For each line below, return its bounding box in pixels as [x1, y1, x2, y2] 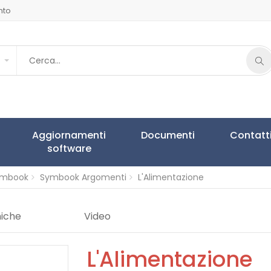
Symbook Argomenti [40, 171, 126, 183]
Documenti [141, 128, 195, 142]
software [47, 142, 91, 155]
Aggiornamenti [32, 128, 106, 142]
